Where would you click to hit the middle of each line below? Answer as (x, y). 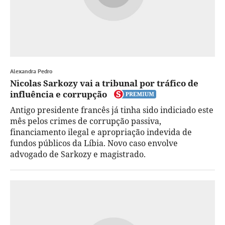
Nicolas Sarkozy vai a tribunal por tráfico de (104, 83)
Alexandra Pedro (31, 71)
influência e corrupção (59, 94)
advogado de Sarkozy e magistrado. (78, 154)
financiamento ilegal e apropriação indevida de (101, 132)
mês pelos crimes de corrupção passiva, (86, 121)
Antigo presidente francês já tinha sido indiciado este (112, 110)
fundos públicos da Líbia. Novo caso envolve (94, 143)
